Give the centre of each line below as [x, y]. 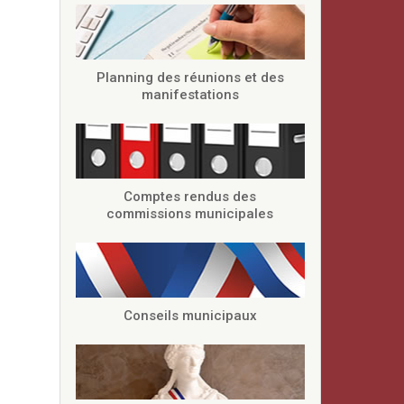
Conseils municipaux [190, 316]
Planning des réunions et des [190, 78]
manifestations [190, 95]
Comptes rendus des [190, 197]
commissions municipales [190, 214]
